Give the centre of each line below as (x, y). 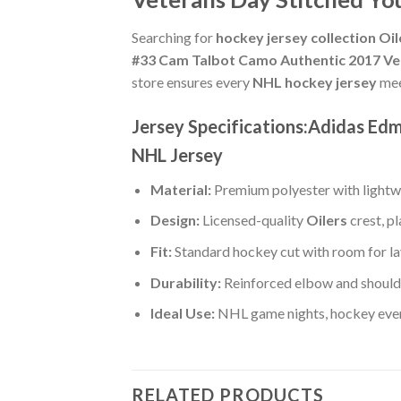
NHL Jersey (177, 154)
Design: (175, 220)
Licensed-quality (252, 220)
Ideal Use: (182, 313)
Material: (180, 189)
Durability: (185, 282)
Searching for (174, 37)
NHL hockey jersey (315, 81)
